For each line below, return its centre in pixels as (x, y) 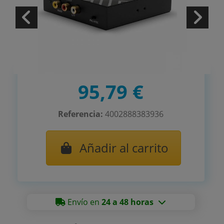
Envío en (84, 202)
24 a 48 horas (128, 202)
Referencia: (81, 114)
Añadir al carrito (124, 147)
